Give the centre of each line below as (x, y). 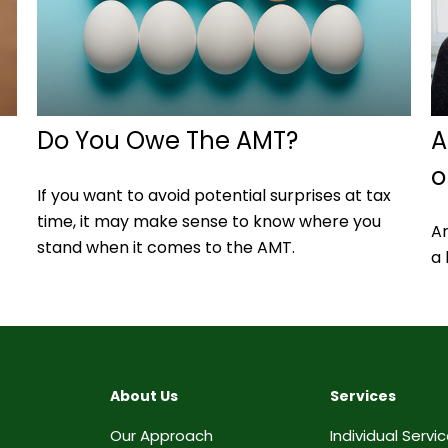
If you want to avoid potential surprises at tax (214, 196)
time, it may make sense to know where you (209, 222)
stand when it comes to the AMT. (166, 248)
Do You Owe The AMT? (168, 141)
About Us (144, 396)
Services (363, 396)
